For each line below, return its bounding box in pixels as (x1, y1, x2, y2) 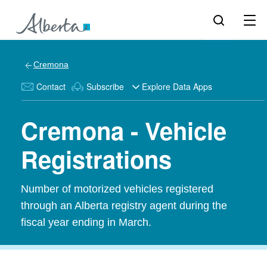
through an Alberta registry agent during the (21, 200, 227, 212)
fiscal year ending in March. (21, 216, 151, 228)
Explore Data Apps (142, 80, 212, 92)
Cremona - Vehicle (21, 113, 226, 147)
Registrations (21, 142, 172, 176)
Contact (36, 80, 66, 92)
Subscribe (86, 80, 124, 92)
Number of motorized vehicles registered (21, 183, 213, 195)
